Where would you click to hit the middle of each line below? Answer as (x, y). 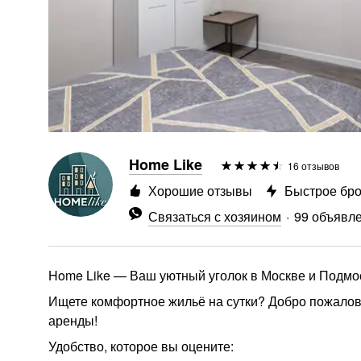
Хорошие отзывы (200, 191)
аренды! (73, 320)
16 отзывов (313, 166)
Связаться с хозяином (215, 216)
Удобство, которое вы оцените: (141, 346)
